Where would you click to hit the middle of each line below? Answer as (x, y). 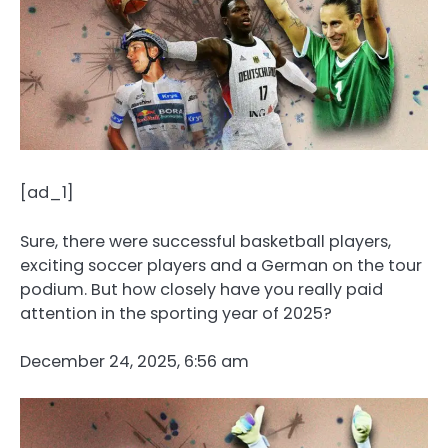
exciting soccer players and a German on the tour (221, 265)
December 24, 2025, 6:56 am (134, 361)
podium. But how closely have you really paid (201, 289)
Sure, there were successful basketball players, (205, 241)
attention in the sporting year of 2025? (176, 313)
